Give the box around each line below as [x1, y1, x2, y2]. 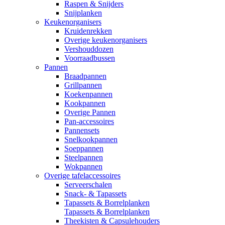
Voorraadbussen [64, 54, 115, 63]
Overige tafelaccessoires [44, 171, 121, 180]
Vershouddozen [64, 45, 114, 54]
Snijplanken [64, 9, 102, 18]
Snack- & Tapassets [64, 189, 127, 198]
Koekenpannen [64, 90, 113, 99]
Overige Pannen [64, 108, 116, 117]
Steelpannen [64, 153, 103, 162]
